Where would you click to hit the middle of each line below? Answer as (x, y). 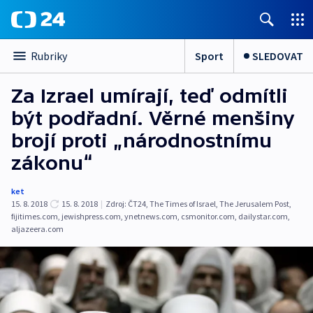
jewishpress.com (91, 216)
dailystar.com (263, 216)
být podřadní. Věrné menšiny (153, 118)
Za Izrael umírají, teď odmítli (150, 96)
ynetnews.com (151, 216)
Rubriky (49, 56)
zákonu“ (52, 163)
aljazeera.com (37, 229)
